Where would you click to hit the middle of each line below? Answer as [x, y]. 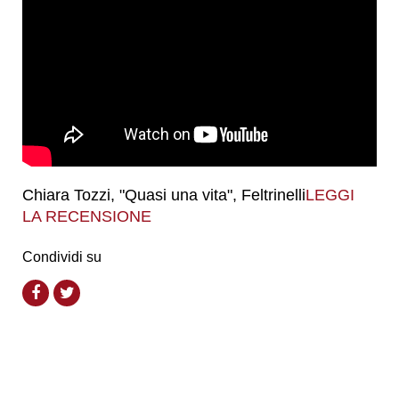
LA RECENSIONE [87, 216]
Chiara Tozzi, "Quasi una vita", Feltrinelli [164, 195]
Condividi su [62, 256]
